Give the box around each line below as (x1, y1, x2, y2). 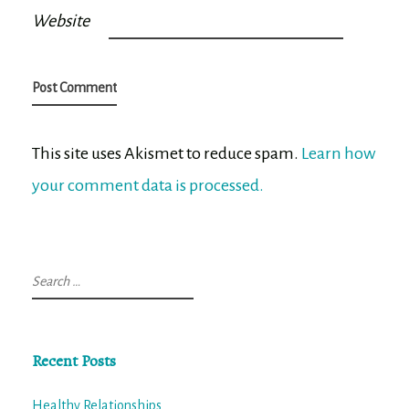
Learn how (301, 143, 375, 163)
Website (32, 11, 89, 30)
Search (31, 269, 68, 285)
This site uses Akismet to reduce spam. (32, 143, 301, 163)
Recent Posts (32, 349, 116, 372)
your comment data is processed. (32, 175, 264, 194)
